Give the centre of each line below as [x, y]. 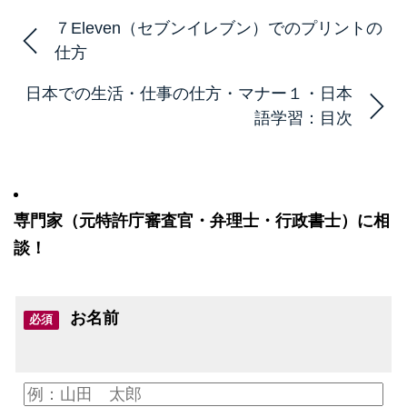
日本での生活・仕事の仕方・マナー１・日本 [189, 93]
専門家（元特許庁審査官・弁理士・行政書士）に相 [202, 220]
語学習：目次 [303, 118]
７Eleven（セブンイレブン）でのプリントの [218, 28]
